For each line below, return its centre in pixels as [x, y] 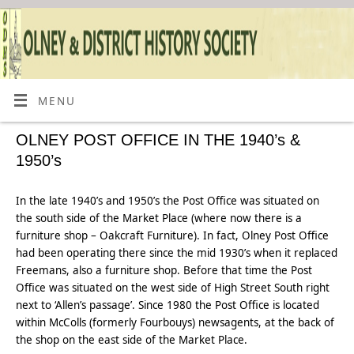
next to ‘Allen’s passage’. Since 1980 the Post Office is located [168, 305]
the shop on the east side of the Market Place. [132, 340]
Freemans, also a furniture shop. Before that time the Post [164, 270]
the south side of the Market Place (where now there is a [159, 218]
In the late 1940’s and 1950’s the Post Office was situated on [168, 201]
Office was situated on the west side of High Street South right [173, 288]
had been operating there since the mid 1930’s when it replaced [177, 253]
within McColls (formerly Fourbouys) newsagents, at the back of [175, 322]
